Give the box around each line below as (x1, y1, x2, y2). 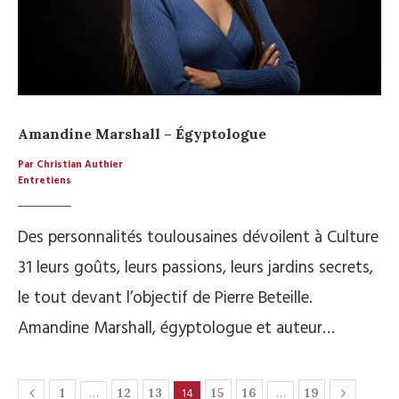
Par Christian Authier (18, 157, 123, 174)
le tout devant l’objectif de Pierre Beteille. (18, 285, 313, 313)
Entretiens (18, 173, 71, 190)
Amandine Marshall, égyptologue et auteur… (18, 315, 335, 343)
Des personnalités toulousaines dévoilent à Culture (18, 224, 379, 252)
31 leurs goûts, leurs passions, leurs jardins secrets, (18, 255, 373, 282)
